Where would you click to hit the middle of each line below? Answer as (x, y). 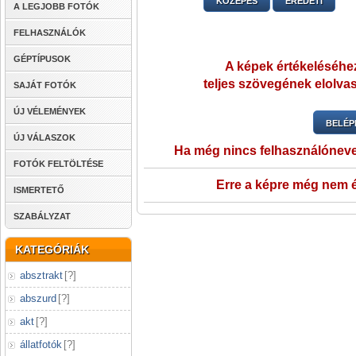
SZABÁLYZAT (42, 216)
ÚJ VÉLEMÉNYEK (50, 111)
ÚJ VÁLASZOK (44, 137)
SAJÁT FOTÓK (45, 85)
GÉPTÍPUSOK (42, 59)
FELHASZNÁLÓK (50, 33)
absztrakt (41, 275)
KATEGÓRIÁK (52, 250)
